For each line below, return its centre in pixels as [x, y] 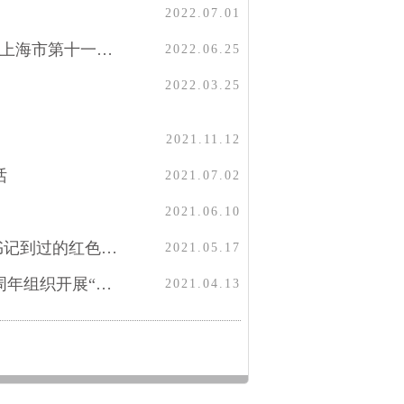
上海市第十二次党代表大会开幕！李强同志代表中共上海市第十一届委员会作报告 [105, 50]
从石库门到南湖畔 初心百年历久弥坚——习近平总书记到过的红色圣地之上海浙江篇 [109, 248]
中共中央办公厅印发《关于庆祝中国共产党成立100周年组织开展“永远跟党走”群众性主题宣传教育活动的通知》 [104, 284]
